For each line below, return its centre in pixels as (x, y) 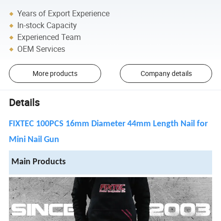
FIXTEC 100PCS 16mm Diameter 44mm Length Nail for (109, 124)
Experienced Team (49, 37)
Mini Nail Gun (34, 140)
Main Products (39, 162)
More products (55, 74)
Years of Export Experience (64, 14)
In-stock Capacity (47, 25)
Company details (166, 74)
